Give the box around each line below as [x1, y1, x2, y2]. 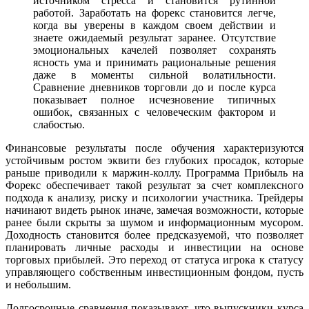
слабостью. [33, 118, 85, 130]
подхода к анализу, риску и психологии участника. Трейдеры [6, 191, 303, 203]
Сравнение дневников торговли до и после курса [33, 81, 276, 93]
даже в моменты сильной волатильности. [33, 68, 276, 81]
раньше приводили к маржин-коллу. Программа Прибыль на [6, 166, 303, 179]
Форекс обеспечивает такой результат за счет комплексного [6, 179, 303, 191]
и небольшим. [6, 278, 71, 290]
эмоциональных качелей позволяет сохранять [33, 43, 276, 56]
